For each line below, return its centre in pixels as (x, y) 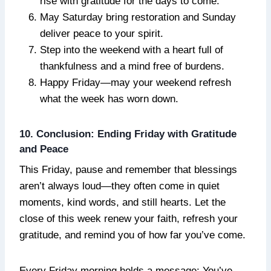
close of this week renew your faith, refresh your (129, 219)
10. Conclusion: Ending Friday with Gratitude (128, 134)
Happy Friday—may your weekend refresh (135, 82)
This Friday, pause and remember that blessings (128, 170)
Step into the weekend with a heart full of (132, 50)
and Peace (44, 149)
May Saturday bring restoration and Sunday (138, 17)
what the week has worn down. (109, 99)
